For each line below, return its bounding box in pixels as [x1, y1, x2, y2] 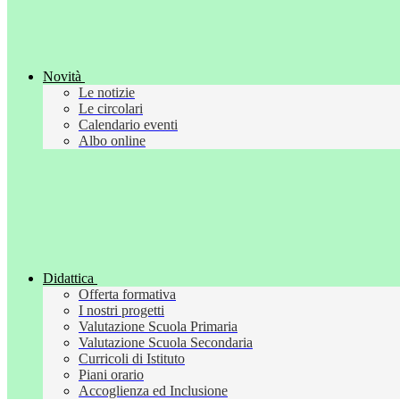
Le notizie [79, 85, 135, 101]
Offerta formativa [79, 287, 176, 303]
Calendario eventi [79, 117, 178, 133]
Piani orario [79, 367, 144, 383]
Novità [43, 69, 81, 85]
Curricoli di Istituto [79, 351, 185, 367]
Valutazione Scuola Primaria [79, 319, 237, 335]
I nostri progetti [79, 303, 164, 319]
